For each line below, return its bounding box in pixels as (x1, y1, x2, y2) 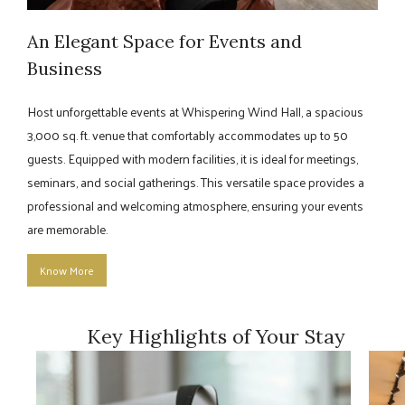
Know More (40, 260, 94, 280)
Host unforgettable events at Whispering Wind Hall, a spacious (27, 100, 363, 123)
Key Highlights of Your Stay (87, 324, 345, 349)
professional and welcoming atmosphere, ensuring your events (27, 194, 363, 217)
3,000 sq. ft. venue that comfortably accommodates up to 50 (27, 124, 348, 146)
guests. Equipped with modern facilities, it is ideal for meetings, (27, 147, 358, 170)
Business (27, 57, 102, 80)
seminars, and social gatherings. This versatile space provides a (27, 171, 364, 193)
